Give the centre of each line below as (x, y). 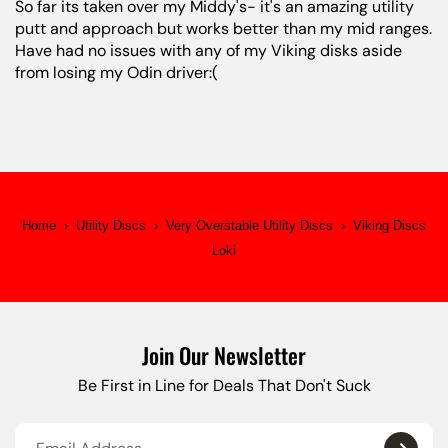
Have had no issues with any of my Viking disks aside (208, 50)
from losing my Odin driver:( (116, 72)
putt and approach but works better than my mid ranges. (223, 28)
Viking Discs (389, 225)
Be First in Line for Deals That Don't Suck (224, 385)
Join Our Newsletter (224, 355)
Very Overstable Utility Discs (249, 225)
